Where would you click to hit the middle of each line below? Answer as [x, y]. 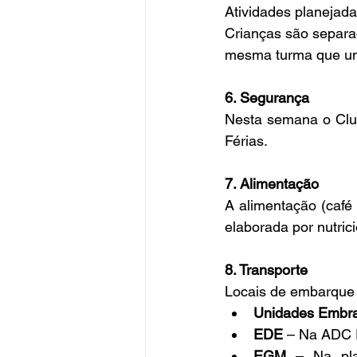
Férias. [246, 141]
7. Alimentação [272, 184]
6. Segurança [267, 98]
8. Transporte [266, 270]
